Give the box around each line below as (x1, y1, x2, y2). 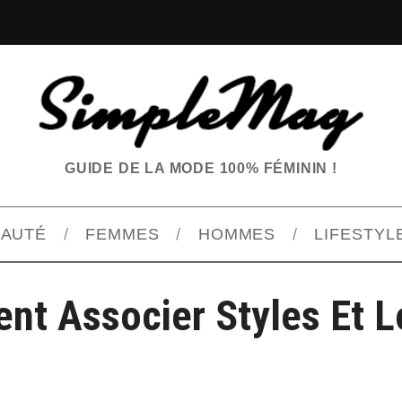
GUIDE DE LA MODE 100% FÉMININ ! (65, 161, 337, 177)
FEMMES (85, 225, 160, 244)
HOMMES (197, 225, 276, 244)
